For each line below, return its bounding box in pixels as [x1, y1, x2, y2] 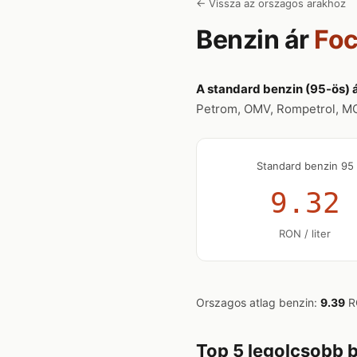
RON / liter [279, 227, 331, 240]
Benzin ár [196, 24, 314, 55]
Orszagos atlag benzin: [196, 296, 320, 309]
